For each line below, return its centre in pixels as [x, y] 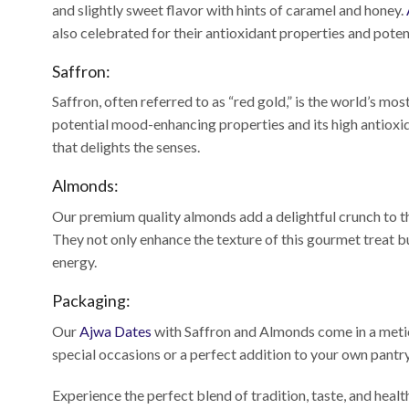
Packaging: [91, 301]
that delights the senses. [126, 147]
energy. [74, 262]
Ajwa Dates [115, 331]
